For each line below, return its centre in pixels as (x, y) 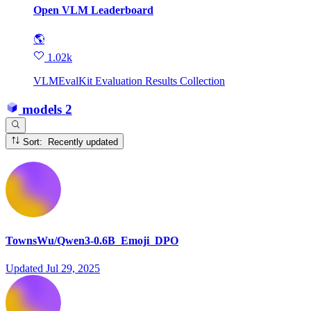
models (42, 109)
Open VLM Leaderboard (93, 10)
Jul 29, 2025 (73, 268)
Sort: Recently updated (83, 142)
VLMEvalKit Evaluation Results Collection (129, 81)
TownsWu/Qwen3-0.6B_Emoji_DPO (92, 241)
